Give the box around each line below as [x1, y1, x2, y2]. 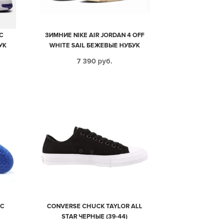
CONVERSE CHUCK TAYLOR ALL [47, 202, 143, 210]
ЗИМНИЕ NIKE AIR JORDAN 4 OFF [45, 31, 145, 40]
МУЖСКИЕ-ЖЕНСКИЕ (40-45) [51, 52, 138, 60]
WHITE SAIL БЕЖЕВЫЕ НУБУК [49, 42, 140, 50]
